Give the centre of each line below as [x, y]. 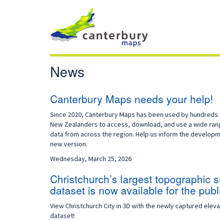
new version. [69, 144]
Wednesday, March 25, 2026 [91, 159]
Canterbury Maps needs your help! [132, 99]
